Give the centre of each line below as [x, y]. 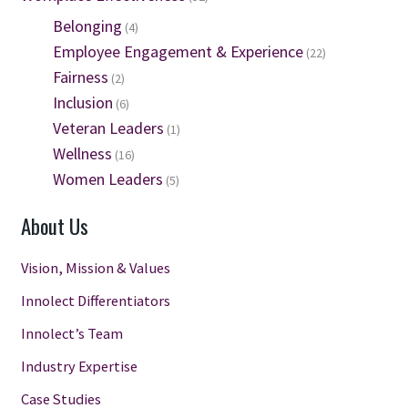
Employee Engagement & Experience [178, 52]
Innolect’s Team [71, 333]
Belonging [87, 26]
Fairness [80, 77]
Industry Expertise [79, 366]
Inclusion [82, 103]
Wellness [82, 154]
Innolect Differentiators [95, 300]
